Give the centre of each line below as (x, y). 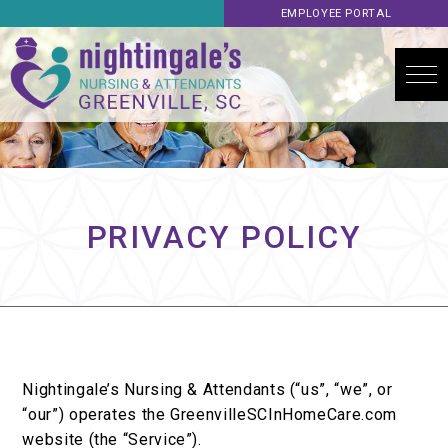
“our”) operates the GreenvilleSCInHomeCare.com (209, 415)
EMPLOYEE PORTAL (336, 13)
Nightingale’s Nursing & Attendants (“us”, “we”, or (207, 390)
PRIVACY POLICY (224, 237)
